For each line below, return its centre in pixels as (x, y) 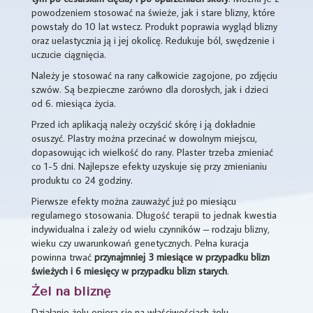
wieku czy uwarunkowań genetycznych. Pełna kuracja (140, 242)
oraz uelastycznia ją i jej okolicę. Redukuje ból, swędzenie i (153, 40)
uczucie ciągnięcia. (69, 54)
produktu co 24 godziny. (82, 180)
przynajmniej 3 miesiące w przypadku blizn (182, 256)
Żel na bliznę (71, 291)
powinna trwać (63, 256)
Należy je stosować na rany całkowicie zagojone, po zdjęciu (154, 75)
